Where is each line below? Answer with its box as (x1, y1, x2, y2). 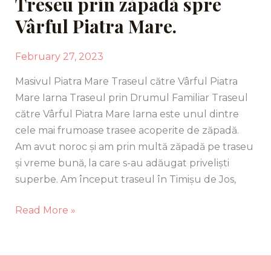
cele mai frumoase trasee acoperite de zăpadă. (15, 124, 239, 136)
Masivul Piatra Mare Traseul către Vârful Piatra (15, 75, 238, 87)
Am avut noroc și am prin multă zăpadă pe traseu (15, 140, 253, 152)
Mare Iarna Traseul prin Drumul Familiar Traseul (15, 91, 248, 103)
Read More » (15, 204, 76, 216)
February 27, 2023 (15, 50, 103, 62)
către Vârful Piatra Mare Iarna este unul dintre (15, 108, 239, 120)
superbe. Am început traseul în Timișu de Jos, (15, 173, 236, 185)
